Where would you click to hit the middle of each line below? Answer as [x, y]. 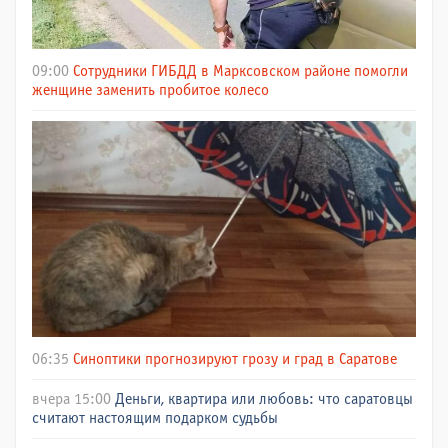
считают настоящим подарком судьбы [155, 418]
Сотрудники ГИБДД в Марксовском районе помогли [240, 71]
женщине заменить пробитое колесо [150, 90]
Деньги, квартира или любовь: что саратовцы [264, 399]
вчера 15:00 [71, 399]
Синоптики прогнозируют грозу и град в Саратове [235, 359]
